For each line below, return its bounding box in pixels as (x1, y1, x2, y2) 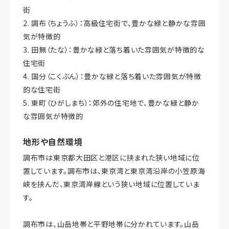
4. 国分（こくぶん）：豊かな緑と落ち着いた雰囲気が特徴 (23, 71, 201, 82)
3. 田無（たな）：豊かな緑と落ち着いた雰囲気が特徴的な (23, 44, 205, 55)
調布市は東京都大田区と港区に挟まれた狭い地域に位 (23, 152, 200, 163)
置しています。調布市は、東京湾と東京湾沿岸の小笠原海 (23, 166, 205, 176)
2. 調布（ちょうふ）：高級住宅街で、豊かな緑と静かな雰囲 (23, 18, 206, 29)
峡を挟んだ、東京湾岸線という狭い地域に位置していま (23, 179, 200, 190)
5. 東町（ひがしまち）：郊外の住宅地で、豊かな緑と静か (23, 98, 199, 108)
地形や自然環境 (23, 135, 83, 148)
